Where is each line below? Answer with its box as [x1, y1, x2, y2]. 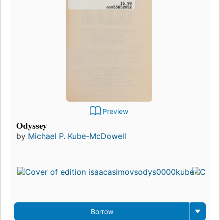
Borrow [90, 207, 113, 216]
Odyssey [16, 119, 47, 132]
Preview [103, 107, 128, 116]
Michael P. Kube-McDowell [28, 131, 126, 141]
